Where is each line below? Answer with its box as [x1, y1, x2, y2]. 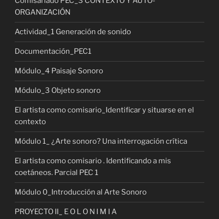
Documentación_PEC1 [15, 47, 91, 56]
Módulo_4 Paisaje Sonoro [15, 66, 103, 76]
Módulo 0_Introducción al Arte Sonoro [15, 188, 147, 197]
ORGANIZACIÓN [15, 8, 70, 17]
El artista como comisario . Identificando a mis [15, 156, 171, 166]
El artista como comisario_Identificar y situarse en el [15, 106, 194, 115]
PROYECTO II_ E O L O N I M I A [15, 207, 117, 217]
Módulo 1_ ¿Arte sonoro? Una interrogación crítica [15, 137, 187, 146]
